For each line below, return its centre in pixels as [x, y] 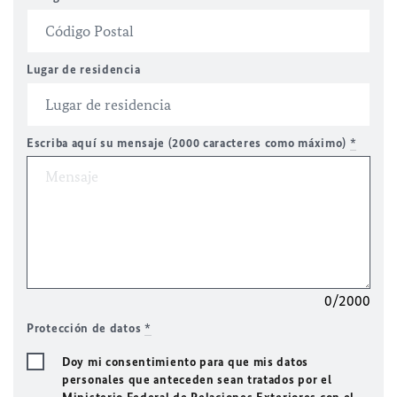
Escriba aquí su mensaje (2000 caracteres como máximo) [188, 143]
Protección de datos [86, 328]
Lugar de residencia [84, 70]
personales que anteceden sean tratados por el [197, 380]
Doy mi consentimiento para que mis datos [185, 362]
